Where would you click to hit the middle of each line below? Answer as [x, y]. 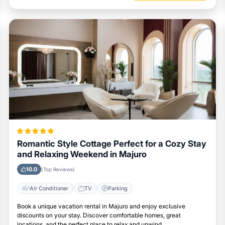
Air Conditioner [49, 188]
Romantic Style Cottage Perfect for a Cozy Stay [112, 144]
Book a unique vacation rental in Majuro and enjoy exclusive [101, 206]
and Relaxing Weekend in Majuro [82, 154]
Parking [118, 188]
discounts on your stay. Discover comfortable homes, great [99, 215]
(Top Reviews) [58, 170]
